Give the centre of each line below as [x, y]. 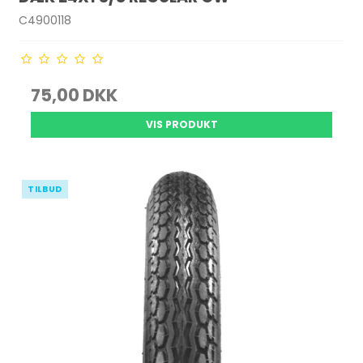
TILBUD [45, 190]
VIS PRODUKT [181, 125]
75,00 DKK [75, 96]
